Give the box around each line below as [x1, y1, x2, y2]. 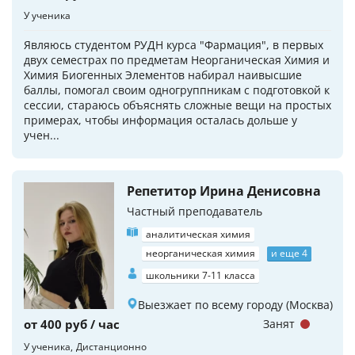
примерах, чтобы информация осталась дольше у [24, 113, 297, 128]
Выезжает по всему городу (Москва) [138, 297, 333, 312]
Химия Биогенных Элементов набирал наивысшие [24, 67, 302, 82]
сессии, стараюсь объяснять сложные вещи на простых [24, 97, 331, 113]
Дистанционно [76, 340, 147, 353]
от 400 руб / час [24, 316, 120, 332]
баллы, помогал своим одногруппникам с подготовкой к [24, 82, 330, 97]
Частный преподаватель [127, 204, 262, 219]
